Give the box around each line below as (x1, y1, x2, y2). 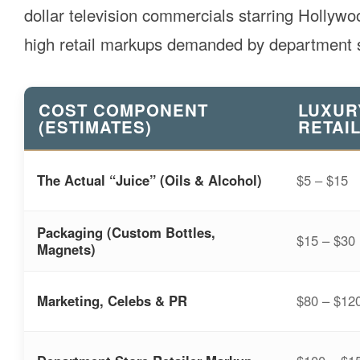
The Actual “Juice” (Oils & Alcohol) (37, 170, 262, 190)
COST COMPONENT (39, 97, 209, 121)
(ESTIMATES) (39, 114, 153, 138)
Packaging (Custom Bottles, (37, 222, 215, 242)
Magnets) (37, 239, 96, 259)
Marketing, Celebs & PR (37, 290, 187, 310)
